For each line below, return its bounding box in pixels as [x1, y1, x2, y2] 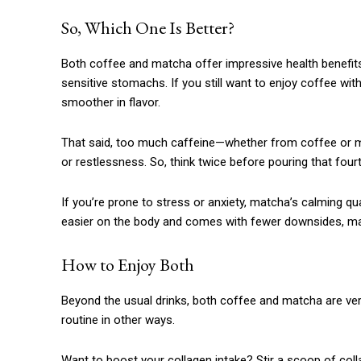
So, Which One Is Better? [61, 16, 234, 40]
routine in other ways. [61, 313, 175, 328]
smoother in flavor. [61, 95, 160, 110]
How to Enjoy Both [61, 253, 194, 277]
